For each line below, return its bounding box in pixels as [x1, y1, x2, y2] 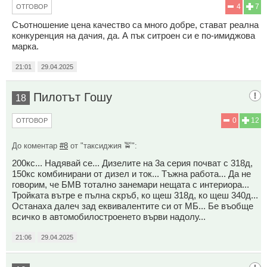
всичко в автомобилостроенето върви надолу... [12, 212, 206, 222]
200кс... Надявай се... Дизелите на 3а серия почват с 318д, [12, 158, 253, 169]
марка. [12, 41, 39, 52]
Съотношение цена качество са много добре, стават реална [12, 20, 259, 30]
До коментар [12, 141, 60, 151]
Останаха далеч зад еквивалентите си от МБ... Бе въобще [12, 201, 253, 212]
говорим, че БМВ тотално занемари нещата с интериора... [12, 179, 249, 190]
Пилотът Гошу [33, 91, 112, 104]
